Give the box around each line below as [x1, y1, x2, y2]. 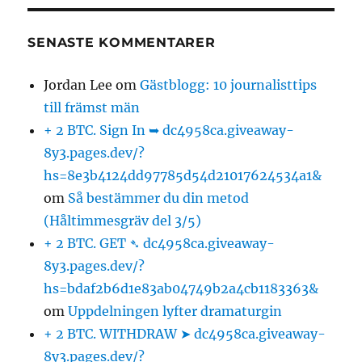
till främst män [44, 99, 144, 116]
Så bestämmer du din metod [68, 190, 250, 207]
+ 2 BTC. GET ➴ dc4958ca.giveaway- [44, 235, 276, 252]
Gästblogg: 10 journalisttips [140, 77, 318, 94]
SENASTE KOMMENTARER [27, 35, 216, 51]
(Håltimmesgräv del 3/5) [44, 213, 202, 229]
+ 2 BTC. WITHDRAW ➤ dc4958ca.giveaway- [44, 326, 326, 343]
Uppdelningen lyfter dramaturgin [68, 303, 283, 320]
